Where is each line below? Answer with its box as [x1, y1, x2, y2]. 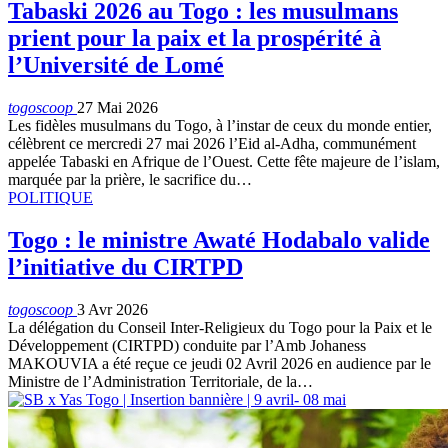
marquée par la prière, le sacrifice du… [8, 171, 252, 189]
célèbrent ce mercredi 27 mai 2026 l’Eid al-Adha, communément [8, 135, 416, 153]
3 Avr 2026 [77, 300, 148, 318]
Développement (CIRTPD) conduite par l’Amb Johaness [8, 336, 366, 354]
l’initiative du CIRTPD [8, 253, 243, 280]
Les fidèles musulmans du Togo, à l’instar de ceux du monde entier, [8, 117, 432, 135]
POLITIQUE [8, 189, 93, 207]
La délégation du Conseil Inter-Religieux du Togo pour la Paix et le [8, 318, 432, 336]
